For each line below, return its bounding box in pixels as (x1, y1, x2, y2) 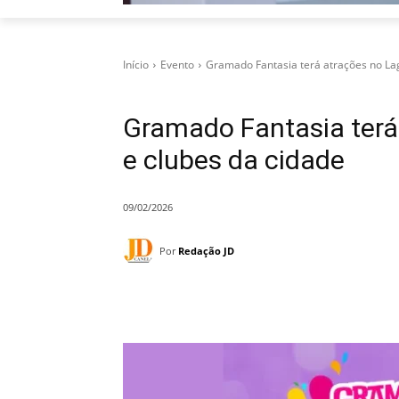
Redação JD (178, 243, 234, 257)
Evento (160, 57, 194, 73)
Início (123, 57, 149, 73)
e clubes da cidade (123, 144, 345, 176)
